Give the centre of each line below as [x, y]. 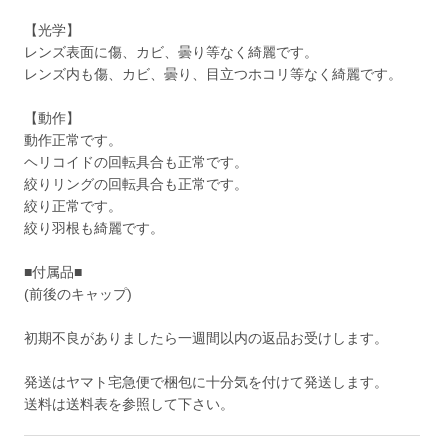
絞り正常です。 [73, 206]
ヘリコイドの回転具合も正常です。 [136, 162]
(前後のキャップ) [78, 294]
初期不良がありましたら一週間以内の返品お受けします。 [206, 338]
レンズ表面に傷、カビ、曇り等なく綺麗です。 [171, 52]
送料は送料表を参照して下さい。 [129, 404]
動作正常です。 [73, 140]
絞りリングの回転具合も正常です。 [136, 184]
